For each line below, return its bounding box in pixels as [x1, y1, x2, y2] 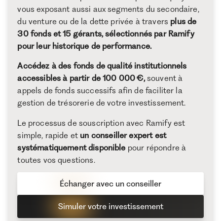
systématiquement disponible [17, 143, 126, 153]
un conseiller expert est [80, 130, 167, 141]
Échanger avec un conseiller [60, 178, 161, 188]
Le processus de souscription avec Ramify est [17, 118, 185, 128]
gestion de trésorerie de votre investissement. [17, 98, 186, 108]
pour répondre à [125, 143, 186, 153]
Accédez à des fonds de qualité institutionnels [17, 61, 187, 71]
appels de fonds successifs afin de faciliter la [17, 85, 183, 96]
